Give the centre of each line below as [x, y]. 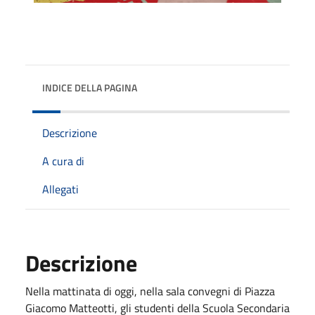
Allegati [60, 189]
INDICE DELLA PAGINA [90, 87]
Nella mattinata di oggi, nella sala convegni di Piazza [150, 291]
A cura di [63, 161]
